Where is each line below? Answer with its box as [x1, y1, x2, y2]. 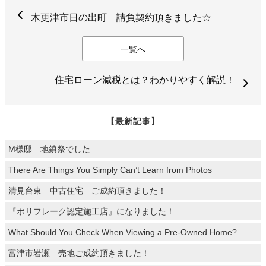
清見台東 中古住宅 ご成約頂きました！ [8, 186, 166, 196]
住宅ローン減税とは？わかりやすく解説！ [55, 75, 236, 85]
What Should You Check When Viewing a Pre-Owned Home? [8, 227, 237, 237]
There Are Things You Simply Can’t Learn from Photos [8, 165, 212, 175]
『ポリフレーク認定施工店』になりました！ [8, 207, 175, 217]
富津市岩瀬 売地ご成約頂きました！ [8, 248, 150, 258]
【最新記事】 [106, 116, 160, 126]
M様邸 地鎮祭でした [8, 144, 90, 154]
